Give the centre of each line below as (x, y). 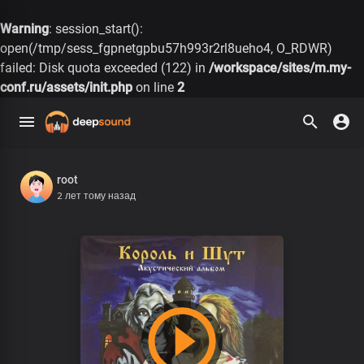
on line (155, 87)
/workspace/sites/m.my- (280, 68)
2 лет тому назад (96, 195)
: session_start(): (96, 29)
